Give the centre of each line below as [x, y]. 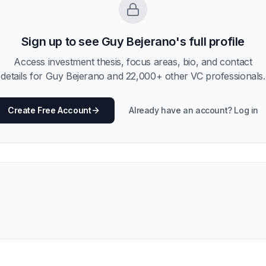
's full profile [210, 42]
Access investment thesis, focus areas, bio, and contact [133, 62]
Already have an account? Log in [194, 110]
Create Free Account [49, 110]
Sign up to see [61, 42]
